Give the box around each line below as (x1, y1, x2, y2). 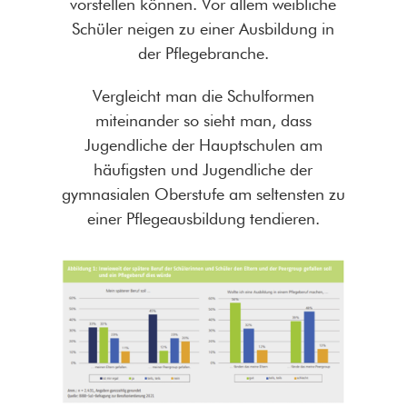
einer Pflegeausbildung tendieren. (86, 208, 320, 228)
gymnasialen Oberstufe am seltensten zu (61, 184, 345, 203)
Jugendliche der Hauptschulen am (84, 134, 323, 154)
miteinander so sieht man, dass (94, 110, 312, 130)
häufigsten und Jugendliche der (94, 159, 313, 179)
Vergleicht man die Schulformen (92, 85, 314, 105)
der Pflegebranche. (137, 43, 269, 63)
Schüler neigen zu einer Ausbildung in (72, 18, 335, 38)
